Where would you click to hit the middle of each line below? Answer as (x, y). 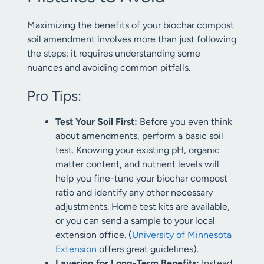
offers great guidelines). (148, 249)
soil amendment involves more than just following (132, 39)
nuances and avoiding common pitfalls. (109, 67)
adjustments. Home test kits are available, (143, 207)
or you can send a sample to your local (135, 221)
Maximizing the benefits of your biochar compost (131, 25)
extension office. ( (94, 235)
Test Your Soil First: (96, 122)
